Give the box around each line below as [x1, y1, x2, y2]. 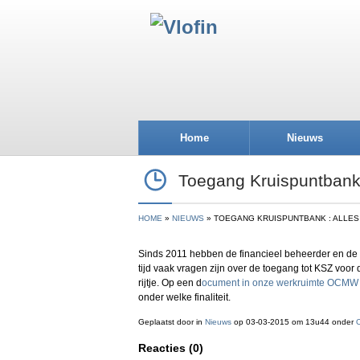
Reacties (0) [138, 342, 203, 355]
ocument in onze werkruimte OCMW [202, 277, 358, 288]
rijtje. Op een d [138, 277, 202, 288]
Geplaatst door [138, 317, 196, 326]
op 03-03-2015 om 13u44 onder [231, 317, 356, 326]
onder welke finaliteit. [138, 292, 231, 303]
